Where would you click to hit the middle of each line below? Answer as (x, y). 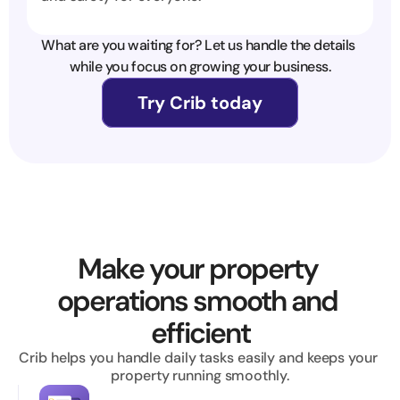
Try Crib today (200, 103)
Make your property (197, 269)
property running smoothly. (200, 375)
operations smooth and (197, 301)
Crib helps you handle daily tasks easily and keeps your (198, 358)
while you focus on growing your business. (200, 67)
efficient (200, 333)
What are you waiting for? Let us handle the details (198, 45)
